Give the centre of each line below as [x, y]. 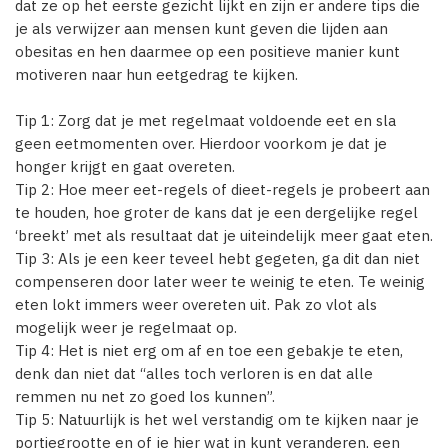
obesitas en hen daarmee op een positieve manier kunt [207, 51]
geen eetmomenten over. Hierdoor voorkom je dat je [201, 143]
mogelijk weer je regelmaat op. [126, 327]
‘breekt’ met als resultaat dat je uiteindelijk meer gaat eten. [224, 235]
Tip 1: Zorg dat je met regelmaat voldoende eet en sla [205, 120]
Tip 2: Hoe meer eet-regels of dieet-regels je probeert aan [222, 189]
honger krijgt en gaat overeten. [125, 166]
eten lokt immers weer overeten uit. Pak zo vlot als [196, 304]
